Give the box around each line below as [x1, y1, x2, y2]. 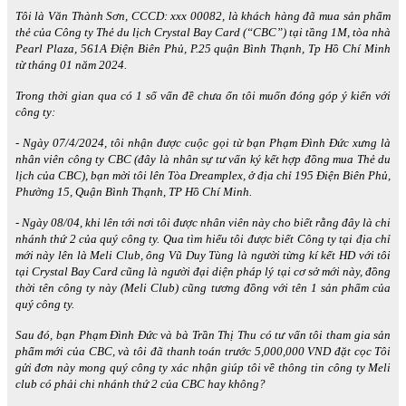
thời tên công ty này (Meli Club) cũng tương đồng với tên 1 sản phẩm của [14, 280, 391, 295]
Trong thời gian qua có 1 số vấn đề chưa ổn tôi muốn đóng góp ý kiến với [14, 88, 391, 102]
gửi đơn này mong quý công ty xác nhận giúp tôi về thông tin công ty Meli [14, 360, 391, 374]
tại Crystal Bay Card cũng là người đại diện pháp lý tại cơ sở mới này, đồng [14, 264, 391, 278]
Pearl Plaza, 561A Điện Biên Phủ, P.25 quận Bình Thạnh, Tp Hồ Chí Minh [14, 41, 391, 55]
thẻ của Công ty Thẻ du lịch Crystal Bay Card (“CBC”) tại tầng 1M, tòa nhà [14, 24, 391, 39]
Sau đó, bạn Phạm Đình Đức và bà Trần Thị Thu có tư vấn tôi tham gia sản [14, 327, 391, 342]
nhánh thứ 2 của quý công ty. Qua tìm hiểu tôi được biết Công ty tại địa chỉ [14, 231, 391, 246]
